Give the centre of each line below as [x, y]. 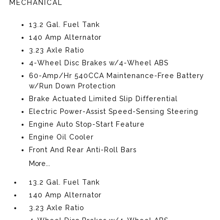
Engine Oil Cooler [62, 137]
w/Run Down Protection [73, 86]
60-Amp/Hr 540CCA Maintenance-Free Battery [117, 75]
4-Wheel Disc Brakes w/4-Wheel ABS [99, 63]
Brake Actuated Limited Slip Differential [104, 98]
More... [40, 163]
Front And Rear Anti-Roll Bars [83, 150]
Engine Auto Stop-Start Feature [87, 124]
